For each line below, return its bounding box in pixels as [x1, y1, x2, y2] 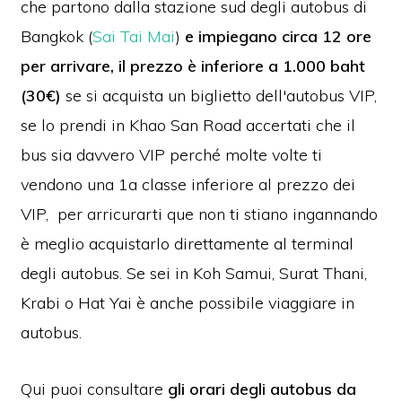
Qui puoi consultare [21, 379, 169, 400]
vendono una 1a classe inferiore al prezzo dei [21, 174, 356, 196]
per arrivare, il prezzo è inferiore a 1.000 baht [21, 56, 366, 77]
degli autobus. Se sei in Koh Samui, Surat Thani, [21, 263, 368, 284]
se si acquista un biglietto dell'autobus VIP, [61, 85, 378, 107]
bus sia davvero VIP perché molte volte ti [21, 144, 323, 166]
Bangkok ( [21, 26, 93, 48]
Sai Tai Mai [92, 26, 176, 48]
